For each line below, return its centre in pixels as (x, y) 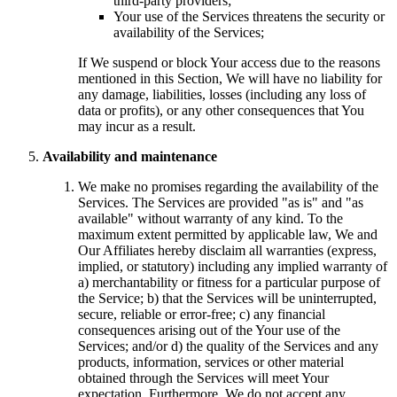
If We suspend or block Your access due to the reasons (229, 62)
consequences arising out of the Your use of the (209, 330)
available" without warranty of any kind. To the (210, 218)
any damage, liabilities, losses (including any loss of (222, 94)
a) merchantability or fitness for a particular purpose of (229, 282)
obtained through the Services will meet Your (203, 378)
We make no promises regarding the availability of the (228, 186)
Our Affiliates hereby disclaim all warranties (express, (227, 250)
